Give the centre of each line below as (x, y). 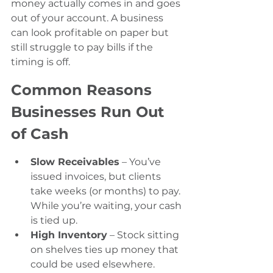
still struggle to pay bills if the (83, 48)
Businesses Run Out (90, 112)
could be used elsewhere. (93, 264)
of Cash (40, 134)
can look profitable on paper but (91, 33)
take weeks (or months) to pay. (107, 191)
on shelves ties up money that (106, 250)
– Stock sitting (144, 235)
